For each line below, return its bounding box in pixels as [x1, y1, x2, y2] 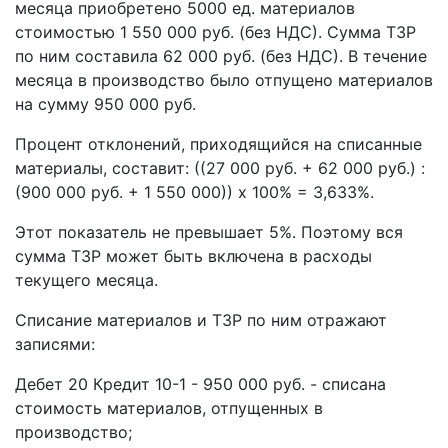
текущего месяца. [15, 270, 158, 290]
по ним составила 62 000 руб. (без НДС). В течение [15, 46, 427, 66]
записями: [15, 334, 95, 354]
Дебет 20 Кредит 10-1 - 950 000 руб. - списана [15, 374, 386, 394]
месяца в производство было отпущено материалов [15, 70, 433, 90]
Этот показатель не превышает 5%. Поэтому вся [15, 222, 403, 242]
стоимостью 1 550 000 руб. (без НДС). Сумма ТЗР [15, 22, 416, 42]
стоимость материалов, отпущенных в [15, 398, 323, 418]
